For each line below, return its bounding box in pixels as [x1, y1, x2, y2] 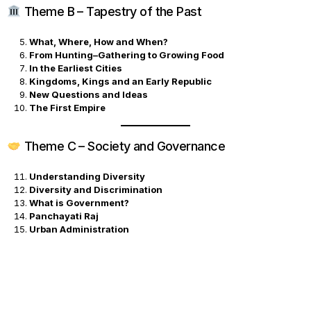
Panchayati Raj [29, 210, 99, 221]
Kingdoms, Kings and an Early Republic [29, 76, 212, 87]
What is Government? [29, 197, 129, 208]
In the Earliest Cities [29, 62, 122, 74]
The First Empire [29, 102, 106, 113]
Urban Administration [29, 224, 129, 235]
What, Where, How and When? [29, 36, 168, 47]
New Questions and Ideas [29, 89, 148, 100]
